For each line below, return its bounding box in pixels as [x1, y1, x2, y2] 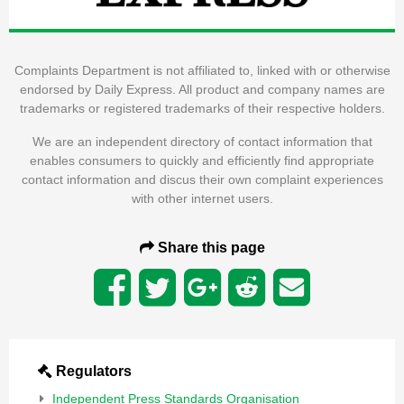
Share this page [153, 240, 265, 256]
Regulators [52, 363, 132, 380]
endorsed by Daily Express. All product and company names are [19, 82, 385, 97]
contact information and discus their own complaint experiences [21, 172, 383, 188]
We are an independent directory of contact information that [32, 134, 372, 150]
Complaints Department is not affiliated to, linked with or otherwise [14, 63, 390, 78]
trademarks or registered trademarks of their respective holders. [19, 101, 385, 116]
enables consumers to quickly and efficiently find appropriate [30, 153, 374, 169]
